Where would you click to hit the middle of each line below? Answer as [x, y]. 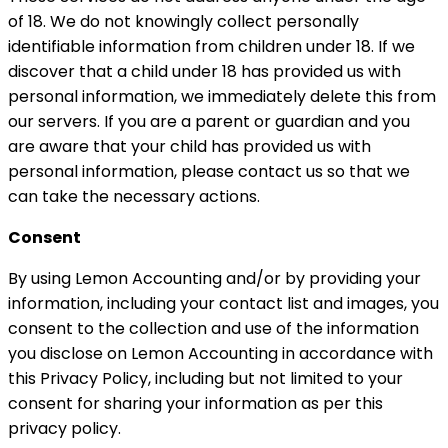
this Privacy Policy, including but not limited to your [205, 378]
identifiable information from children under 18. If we [211, 46]
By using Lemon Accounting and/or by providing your [214, 278]
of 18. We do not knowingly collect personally [183, 21]
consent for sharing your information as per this [195, 403]
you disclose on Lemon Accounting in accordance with [220, 353]
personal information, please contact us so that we [209, 171]
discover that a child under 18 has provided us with [204, 71]
